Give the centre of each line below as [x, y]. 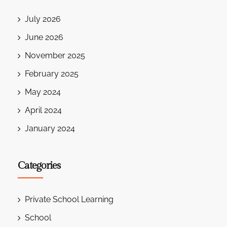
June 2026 [44, 37]
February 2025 [52, 74]
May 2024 [43, 92]
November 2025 [55, 56]
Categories [39, 166]
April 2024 [43, 110]
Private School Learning [69, 200]
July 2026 [43, 19]
